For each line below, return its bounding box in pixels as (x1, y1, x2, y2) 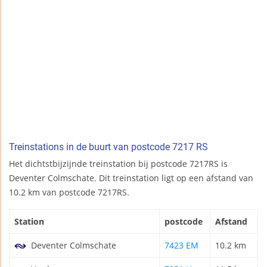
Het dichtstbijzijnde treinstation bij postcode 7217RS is (9, 157, 228, 169)
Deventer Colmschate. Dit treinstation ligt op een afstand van (9, 172, 253, 184)
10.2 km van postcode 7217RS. (9, 186, 129, 198)
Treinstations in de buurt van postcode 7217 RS (9, 141, 208, 153)
